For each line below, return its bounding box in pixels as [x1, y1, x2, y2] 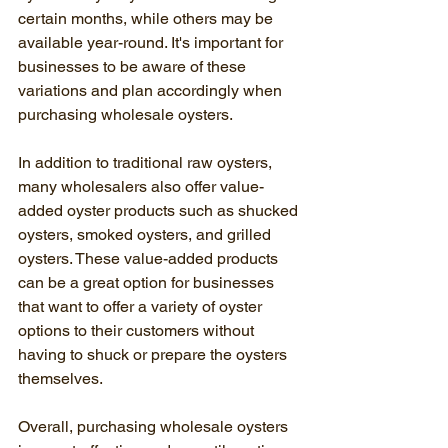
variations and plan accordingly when [18, 81, 286, 100]
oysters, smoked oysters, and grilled [18, 225, 275, 244]
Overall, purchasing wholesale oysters [18, 417, 292, 436]
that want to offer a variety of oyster [18, 297, 266, 316]
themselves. [18, 369, 103, 388]
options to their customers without [18, 321, 258, 340]
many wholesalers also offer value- [18, 177, 264, 196]
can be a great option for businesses [18, 273, 278, 292]
